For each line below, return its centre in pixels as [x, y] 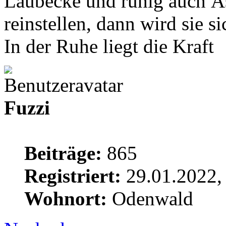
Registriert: [73, 176]
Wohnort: [66, 198]
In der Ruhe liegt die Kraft [109, 46]
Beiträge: [63, 153]
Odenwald [150, 198]
